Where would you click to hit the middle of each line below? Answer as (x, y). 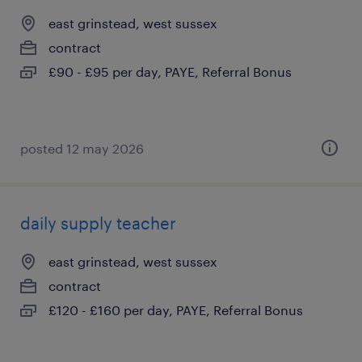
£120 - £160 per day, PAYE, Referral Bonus (176, 310)
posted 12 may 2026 (82, 148)
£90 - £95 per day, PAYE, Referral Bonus (170, 72)
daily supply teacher (98, 223)
